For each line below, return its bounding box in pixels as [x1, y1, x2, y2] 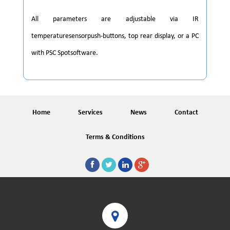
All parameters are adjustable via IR [31, 15, 199, 23]
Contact [174, 108, 198, 117]
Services [78, 108, 103, 117]
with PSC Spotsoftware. [31, 49, 98, 57]
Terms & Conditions [85, 133, 145, 141]
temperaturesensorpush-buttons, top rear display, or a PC [31, 32, 199, 40]
